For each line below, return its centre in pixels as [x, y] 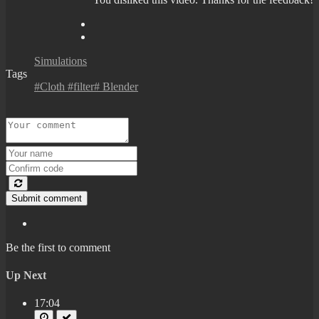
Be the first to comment [58, 247]
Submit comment [47, 198]
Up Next [26, 276]
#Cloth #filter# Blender [86, 86]
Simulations [61, 61]
